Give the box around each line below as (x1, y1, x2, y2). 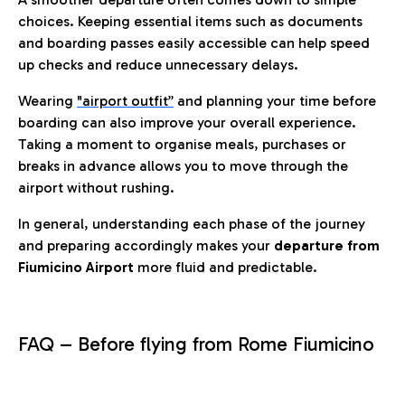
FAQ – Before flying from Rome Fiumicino (18, 332, 374, 357)
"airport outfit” (77, 92, 174, 110)
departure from (274, 237, 380, 255)
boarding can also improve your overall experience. (18, 114, 356, 132)
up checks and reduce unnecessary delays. (18, 56, 298, 74)
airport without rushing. (18, 179, 174, 197)
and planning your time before (174, 92, 376, 110)
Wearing (18, 92, 73, 110)
